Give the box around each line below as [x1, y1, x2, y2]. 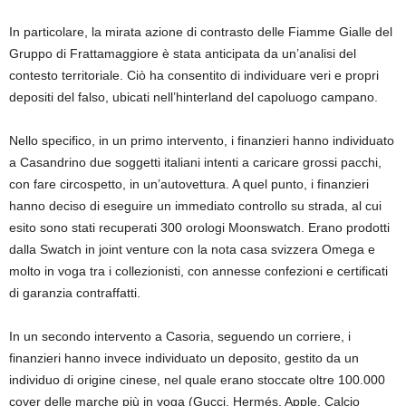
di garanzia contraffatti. [9, 285, 140, 300]
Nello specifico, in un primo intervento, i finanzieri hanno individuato [9, 132, 394, 148]
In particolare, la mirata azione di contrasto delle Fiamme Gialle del [9, 24, 392, 39]
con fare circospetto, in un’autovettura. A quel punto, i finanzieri [9, 176, 369, 191]
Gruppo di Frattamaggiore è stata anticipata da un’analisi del [9, 45, 356, 61]
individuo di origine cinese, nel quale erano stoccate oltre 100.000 [9, 372, 385, 387]
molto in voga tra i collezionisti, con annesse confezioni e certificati [9, 263, 388, 278]
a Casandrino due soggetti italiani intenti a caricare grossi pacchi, [9, 154, 382, 169]
